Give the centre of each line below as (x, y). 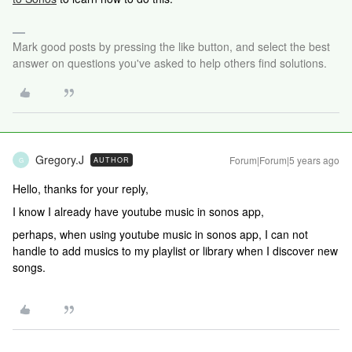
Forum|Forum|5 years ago (284, 160)
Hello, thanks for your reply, (82, 189)
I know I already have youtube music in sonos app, (140, 211)
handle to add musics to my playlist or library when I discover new (175, 251)
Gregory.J (60, 159)
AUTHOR (112, 160)
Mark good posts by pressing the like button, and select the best (171, 46)
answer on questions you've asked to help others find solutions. (170, 63)
